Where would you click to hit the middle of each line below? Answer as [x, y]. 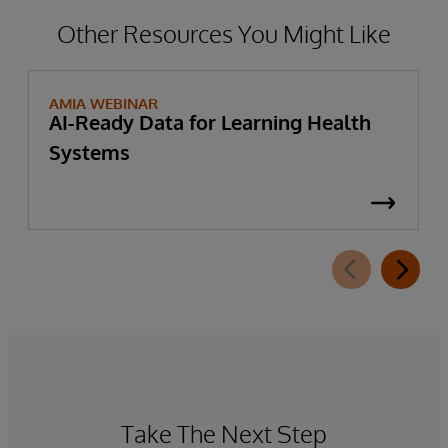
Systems [89, 151]
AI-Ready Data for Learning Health [210, 121]
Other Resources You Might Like [224, 33]
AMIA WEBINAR [103, 103]
